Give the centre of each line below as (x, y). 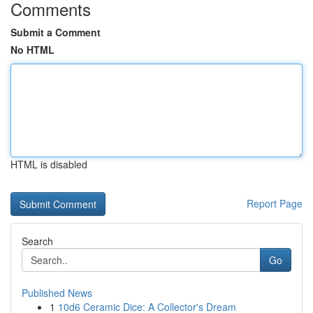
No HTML (32, 50)
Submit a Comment (56, 32)
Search (37, 241)
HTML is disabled (49, 164)
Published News (57, 293)
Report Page (275, 203)
